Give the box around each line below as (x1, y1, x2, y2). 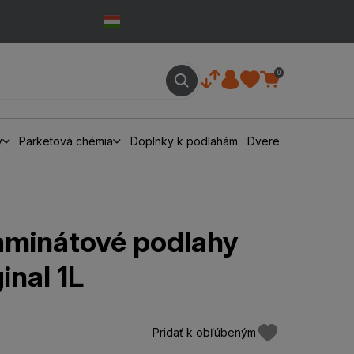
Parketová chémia (19, 134, 114, 148)
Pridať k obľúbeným (152, 326, 256, 339)
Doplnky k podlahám (130, 134, 239, 148)
